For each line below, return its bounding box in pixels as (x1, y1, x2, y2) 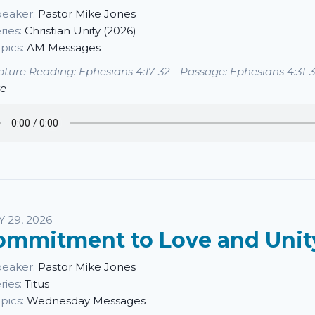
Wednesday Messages (27, 294, 146, 307)
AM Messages (27, 41, 101, 54)
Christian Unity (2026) (25, 24, 136, 37)
